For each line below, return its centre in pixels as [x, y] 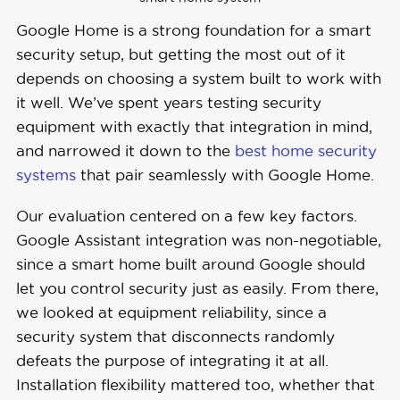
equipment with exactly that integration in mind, [194, 126]
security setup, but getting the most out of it [180, 54]
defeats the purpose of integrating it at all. [172, 360]
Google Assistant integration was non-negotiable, [198, 239]
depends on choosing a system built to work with [198, 78]
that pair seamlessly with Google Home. [225, 174]
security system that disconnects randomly [175, 336]
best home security [305, 150]
